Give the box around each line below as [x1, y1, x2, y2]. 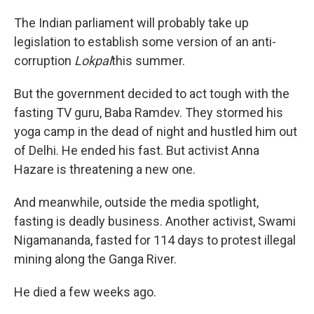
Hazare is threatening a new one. [14, 162, 196, 177]
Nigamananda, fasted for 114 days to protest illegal [14, 233, 296, 248]
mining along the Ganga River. [14, 252, 177, 267]
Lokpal [74, 53, 111, 69]
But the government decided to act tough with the [14, 86, 289, 102]
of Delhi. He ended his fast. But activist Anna [14, 143, 259, 158]
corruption [14, 53, 74, 69]
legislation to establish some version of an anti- [14, 34, 276, 50]
